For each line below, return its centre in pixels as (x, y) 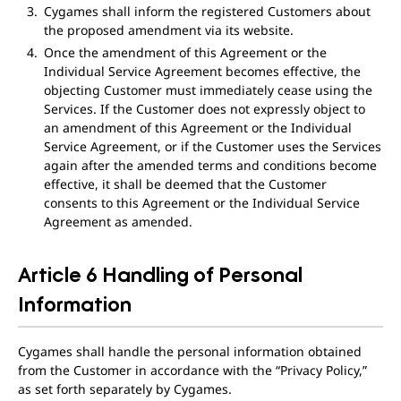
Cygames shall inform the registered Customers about (207, 11)
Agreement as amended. (118, 222)
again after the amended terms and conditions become (210, 165)
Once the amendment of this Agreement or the (185, 52)
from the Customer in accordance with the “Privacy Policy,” (192, 370)
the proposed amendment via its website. (168, 30)
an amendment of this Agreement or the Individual (197, 128)
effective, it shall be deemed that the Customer (185, 184)
